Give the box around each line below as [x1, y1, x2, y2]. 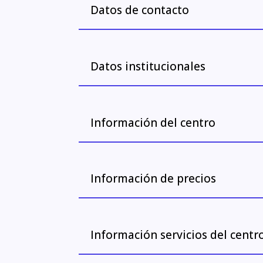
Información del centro [90, 114, 216, 130]
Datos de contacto [90, 2, 190, 18]
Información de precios [90, 171, 217, 187]
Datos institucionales [90, 59, 206, 74]
